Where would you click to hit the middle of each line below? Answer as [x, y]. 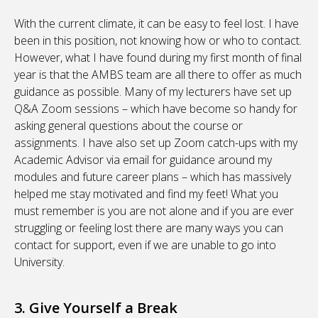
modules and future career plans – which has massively [153, 177]
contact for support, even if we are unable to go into [145, 245]
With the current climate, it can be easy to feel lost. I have [157, 24]
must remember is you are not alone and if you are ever [154, 211]
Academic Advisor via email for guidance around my [143, 160]
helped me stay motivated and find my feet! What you [146, 194]
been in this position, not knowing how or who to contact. [158, 41]
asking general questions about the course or [128, 126]
